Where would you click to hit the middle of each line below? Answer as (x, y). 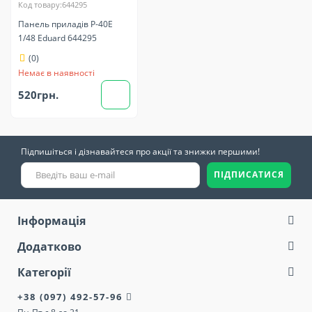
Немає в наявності (56, 72)
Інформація (52, 220)
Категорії (44, 272)
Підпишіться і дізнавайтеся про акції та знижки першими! (140, 151)
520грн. (38, 95)
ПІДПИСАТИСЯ (249, 175)
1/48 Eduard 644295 (57, 38)
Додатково (49, 246)
